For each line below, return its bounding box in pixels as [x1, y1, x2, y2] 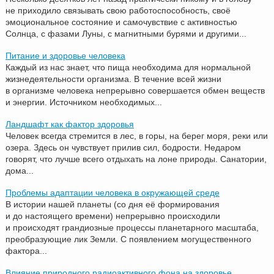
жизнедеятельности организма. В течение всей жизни [5, 73, 221, 84]
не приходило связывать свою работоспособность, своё [5, 5, 231, 15]
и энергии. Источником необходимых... [5, 97, 162, 107]
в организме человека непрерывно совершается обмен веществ [5, 85, 265, 95]
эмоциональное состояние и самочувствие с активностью [5, 17, 237, 27]
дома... [5, 165, 34, 176]
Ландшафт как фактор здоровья [5, 119, 134, 129]
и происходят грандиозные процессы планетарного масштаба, [5, 222, 259, 232]
